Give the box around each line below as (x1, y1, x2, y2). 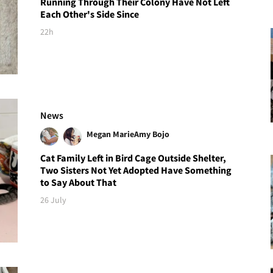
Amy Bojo (134, 129, 170, 140)
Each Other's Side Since (40, 7, 140, 20)
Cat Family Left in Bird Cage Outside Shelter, (40, 152, 227, 165)
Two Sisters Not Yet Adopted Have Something (40, 164, 232, 177)
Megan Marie (87, 129, 135, 140)
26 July (40, 194, 67, 206)
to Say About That (40, 176, 117, 189)
